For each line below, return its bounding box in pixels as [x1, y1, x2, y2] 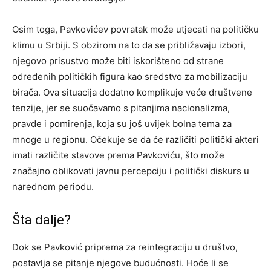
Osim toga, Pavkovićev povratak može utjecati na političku [12, 23, 259, 35]
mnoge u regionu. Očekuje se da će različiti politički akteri [12, 133, 259, 145]
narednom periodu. [12, 180, 94, 192]
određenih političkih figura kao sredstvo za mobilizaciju [12, 70, 247, 82]
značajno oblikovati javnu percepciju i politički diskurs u [12, 165, 249, 177]
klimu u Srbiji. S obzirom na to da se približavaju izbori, [12, 39, 246, 51]
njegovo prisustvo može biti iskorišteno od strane [12, 54, 224, 67]
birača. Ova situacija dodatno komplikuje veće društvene [12, 86, 252, 98]
